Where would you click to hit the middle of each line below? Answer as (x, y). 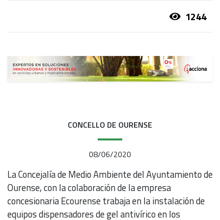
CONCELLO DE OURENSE (110, 125)
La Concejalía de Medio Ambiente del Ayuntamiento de (110, 175)
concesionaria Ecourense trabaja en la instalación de (106, 201)
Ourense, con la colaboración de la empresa (89, 188)
